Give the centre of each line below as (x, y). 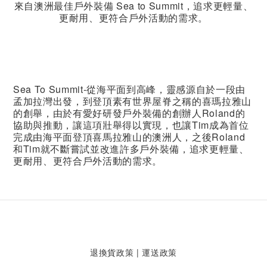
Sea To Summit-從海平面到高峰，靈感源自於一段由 (130, 89)
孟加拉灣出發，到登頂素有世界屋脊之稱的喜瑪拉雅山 (132, 101)
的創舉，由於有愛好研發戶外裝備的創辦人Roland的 (129, 113)
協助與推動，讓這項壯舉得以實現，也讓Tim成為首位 (131, 125)
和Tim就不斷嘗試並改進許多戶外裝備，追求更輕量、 (131, 148)
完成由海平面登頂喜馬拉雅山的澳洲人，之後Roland (129, 136)
